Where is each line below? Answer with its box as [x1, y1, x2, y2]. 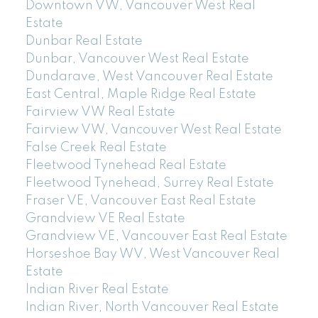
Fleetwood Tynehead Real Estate [25, 158, 226, 172]
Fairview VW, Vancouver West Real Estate [25, 123, 282, 136]
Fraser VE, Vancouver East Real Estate [25, 194, 256, 207]
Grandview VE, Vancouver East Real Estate [25, 229, 287, 243]
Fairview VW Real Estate [25, 105, 175, 119]
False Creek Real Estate [25, 141, 167, 154]
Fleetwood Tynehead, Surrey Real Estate [25, 176, 274, 190]
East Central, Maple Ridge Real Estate [25, 87, 256, 101]
